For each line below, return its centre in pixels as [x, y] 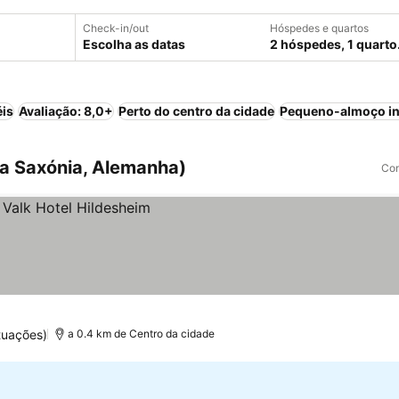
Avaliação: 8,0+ [66, 111]
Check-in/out [116, 28]
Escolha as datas [134, 44]
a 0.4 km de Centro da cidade [141, 334]
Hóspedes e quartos [319, 28]
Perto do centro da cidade [196, 111]
